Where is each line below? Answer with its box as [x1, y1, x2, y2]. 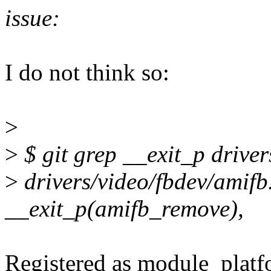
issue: [5, 5, 60, 31]
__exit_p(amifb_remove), [5, 195, 244, 222]
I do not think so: [5, 59, 169, 86]
